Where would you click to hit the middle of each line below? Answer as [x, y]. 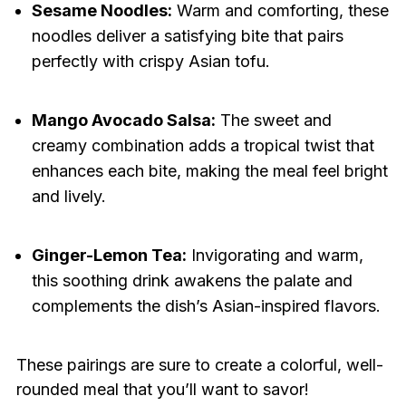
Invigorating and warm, [275, 256]
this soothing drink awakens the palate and [192, 281]
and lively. [68, 197]
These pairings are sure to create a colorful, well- [199, 365]
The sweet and [273, 121]
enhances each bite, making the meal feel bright [209, 171]
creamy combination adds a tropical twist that [203, 146]
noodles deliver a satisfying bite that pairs [187, 36]
